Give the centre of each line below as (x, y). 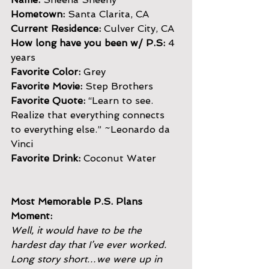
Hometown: (38, 14)
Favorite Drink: (47, 158)
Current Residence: (56, 29)
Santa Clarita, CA (107, 14)
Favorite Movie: (47, 86)
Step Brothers (118, 86)
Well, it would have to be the (78, 230)
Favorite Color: (47, 72)
